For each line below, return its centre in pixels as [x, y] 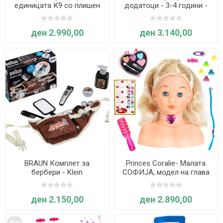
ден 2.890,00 [166, 200]
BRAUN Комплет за [57, 164]
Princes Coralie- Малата [166, 164]
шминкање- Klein [166, 190]
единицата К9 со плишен [57, 6]
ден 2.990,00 [57, 33]
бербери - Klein [57, 172]
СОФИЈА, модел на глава [166, 172]
